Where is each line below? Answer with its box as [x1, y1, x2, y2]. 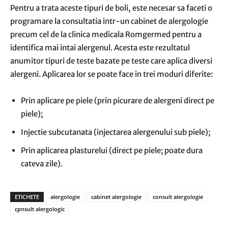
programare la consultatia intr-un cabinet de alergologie [10, 16, 208, 26]
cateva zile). [21, 159, 63, 168]
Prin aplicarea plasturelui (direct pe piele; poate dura [21, 146, 203, 155]
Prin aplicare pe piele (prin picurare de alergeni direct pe [21, 96, 214, 105]
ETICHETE [15, 193, 39, 201]
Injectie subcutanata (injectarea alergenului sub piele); [21, 127, 210, 137]
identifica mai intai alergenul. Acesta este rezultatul [10, 43, 190, 52]
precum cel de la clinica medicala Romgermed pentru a [10, 30, 202, 39]
